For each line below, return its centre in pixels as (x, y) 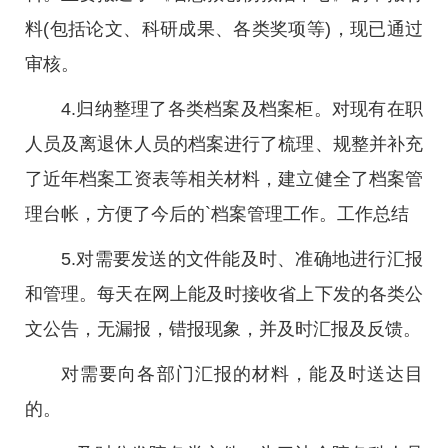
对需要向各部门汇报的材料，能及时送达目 (242, 374)
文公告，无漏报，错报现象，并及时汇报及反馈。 (223, 329)
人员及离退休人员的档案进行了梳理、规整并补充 (224, 144)
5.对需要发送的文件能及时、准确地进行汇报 (242, 259)
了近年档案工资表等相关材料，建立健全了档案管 (224, 179)
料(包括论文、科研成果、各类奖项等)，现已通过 (224, 29)
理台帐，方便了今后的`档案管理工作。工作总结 (217, 214)
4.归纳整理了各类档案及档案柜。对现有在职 (242, 109)
